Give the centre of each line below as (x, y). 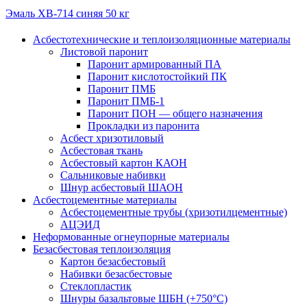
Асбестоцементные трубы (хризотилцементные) (174, 212)
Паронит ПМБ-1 (126, 101)
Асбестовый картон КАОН (124, 163)
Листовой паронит (104, 52)
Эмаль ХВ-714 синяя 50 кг (67, 13)
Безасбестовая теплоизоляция (102, 249)
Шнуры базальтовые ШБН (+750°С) (144, 298)
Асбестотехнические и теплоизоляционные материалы (162, 39)
